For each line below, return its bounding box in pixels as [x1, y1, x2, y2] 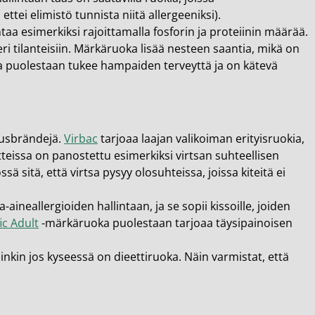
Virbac [64, 131, 98, 146]
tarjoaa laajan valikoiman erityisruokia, [98, 131, 304, 146]
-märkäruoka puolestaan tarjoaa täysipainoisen [39, 215, 292, 231]
